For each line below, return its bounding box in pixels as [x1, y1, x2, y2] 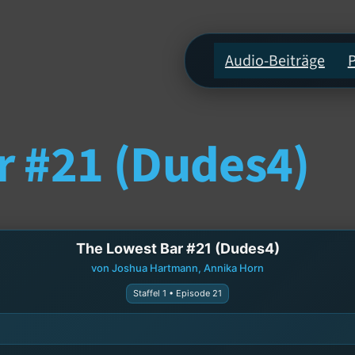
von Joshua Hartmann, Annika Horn [91, 261, 264, 274]
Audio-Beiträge [224, 49, 325, 72]
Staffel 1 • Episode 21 [133, 287, 222, 299]
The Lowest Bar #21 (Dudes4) [75, 239, 280, 257]
